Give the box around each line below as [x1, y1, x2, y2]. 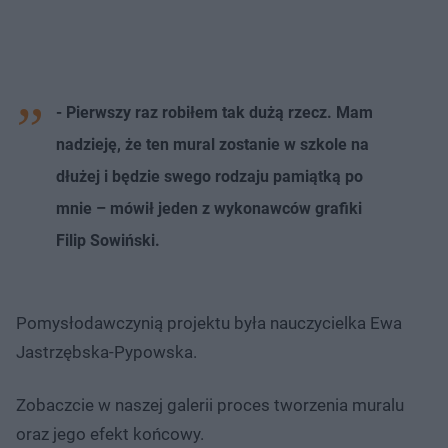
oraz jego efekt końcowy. [16, 423, 204, 444]
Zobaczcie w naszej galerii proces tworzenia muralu [16, 394, 404, 415]
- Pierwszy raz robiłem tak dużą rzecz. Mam [56, 102, 373, 122]
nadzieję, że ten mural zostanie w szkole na [56, 134, 369, 154]
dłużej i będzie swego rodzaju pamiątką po [56, 166, 363, 186]
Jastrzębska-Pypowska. [16, 341, 197, 362]
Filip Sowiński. [56, 230, 160, 250]
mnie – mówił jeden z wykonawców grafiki [56, 198, 362, 218]
